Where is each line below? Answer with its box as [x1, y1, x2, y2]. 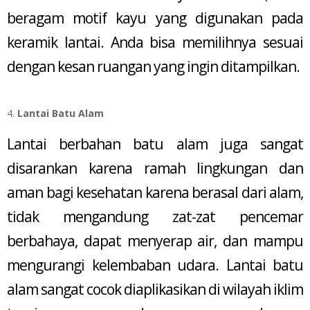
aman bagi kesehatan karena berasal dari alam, [7, 182, 303, 202]
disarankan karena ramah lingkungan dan [7, 158, 303, 178]
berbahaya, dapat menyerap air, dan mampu [7, 230, 303, 250]
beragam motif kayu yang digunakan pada [7, 8, 303, 28]
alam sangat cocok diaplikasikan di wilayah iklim [7, 279, 303, 299]
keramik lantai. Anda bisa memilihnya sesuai [7, 33, 303, 53]
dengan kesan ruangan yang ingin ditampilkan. [7, 57, 300, 77]
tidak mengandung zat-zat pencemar [7, 206, 303, 226]
